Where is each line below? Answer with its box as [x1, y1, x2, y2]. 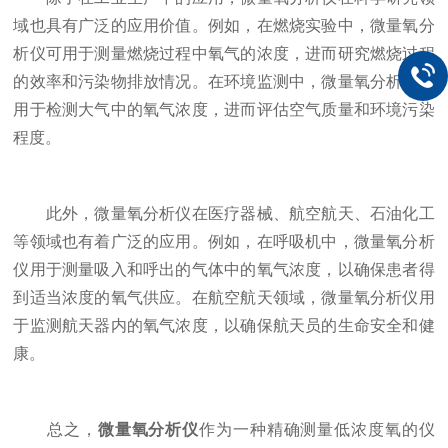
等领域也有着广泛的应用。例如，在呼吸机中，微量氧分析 [13, 233, 435, 250]
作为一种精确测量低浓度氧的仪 [199, 421, 435, 438]
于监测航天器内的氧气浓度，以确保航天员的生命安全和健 [13, 317, 435, 334]
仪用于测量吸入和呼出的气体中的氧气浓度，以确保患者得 [13, 261, 435, 278]
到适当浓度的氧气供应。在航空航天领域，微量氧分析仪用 [13, 289, 435, 306]
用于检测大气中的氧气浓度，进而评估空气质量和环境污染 [13, 101, 435, 118]
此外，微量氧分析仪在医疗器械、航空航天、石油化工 [13, 205, 435, 222]
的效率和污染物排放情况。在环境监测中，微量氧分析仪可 [13, 73, 435, 90]
